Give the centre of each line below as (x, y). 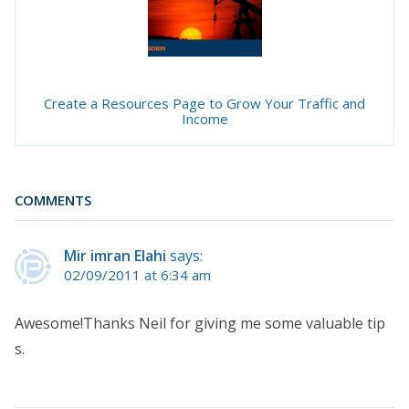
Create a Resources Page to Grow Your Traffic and (204, 104)
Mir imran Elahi (115, 255)
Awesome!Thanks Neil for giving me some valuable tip (200, 323)
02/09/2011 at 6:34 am (137, 274)
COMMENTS (53, 200)
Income (204, 119)
